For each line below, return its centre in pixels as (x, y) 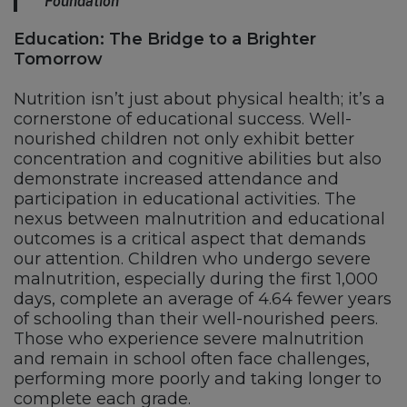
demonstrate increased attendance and (176, 179)
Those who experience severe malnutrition (189, 339)
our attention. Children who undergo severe (192, 259)
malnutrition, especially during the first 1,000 (196, 279)
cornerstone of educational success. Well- (183, 119)
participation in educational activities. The (185, 199)
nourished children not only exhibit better (184, 139)
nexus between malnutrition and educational (199, 219)
